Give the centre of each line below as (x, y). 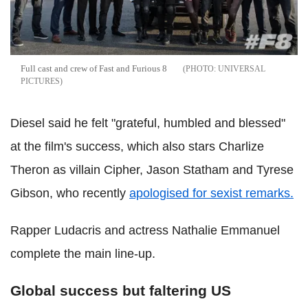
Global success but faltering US (121, 290)
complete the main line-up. (83, 253)
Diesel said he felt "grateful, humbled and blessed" (148, 123)
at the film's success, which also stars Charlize (137, 146)
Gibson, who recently (70, 193)
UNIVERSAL (242, 68)
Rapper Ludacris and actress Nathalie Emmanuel (145, 230)
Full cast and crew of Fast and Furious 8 (94, 68)
